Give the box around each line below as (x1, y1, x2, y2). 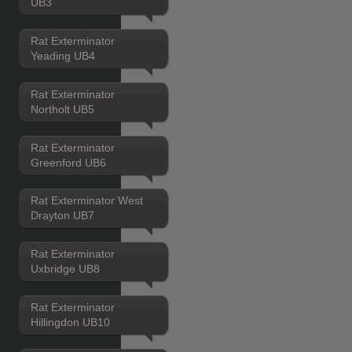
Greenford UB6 (30, 156, 106, 169)
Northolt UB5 (30, 102, 94, 115)
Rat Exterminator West (30, 194, 143, 207)
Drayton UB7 (30, 209, 94, 222)
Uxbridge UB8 (30, 262, 100, 276)
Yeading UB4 (30, 49, 95, 62)
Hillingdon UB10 (30, 316, 110, 329)
